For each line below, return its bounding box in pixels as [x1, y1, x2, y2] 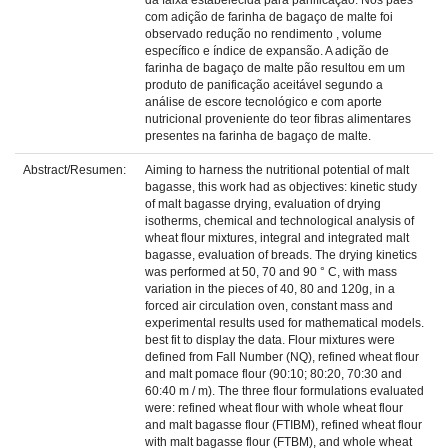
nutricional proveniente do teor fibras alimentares [145, 112, 411, 126]
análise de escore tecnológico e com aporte [145, 95, 382, 109]
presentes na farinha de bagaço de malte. [145, 129, 371, 143]
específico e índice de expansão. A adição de [145, 44, 389, 58]
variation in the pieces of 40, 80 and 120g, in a [145, 282, 395, 296]
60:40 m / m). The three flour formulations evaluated [145, 384, 424, 398]
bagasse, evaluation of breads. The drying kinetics [145, 248, 417, 262]
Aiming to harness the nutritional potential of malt [145, 163, 409, 177]
